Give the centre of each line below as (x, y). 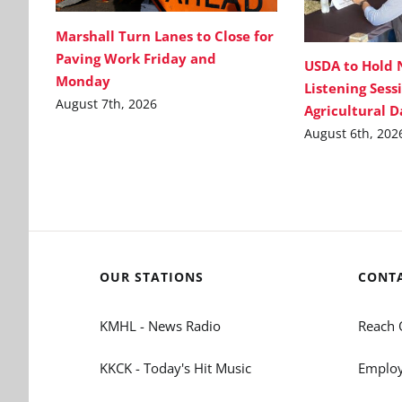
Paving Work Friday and (136, 58)
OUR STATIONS (151, 276)
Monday (85, 80)
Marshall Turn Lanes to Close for (165, 35)
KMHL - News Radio (160, 325)
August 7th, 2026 (106, 103)
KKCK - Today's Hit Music (175, 367)
